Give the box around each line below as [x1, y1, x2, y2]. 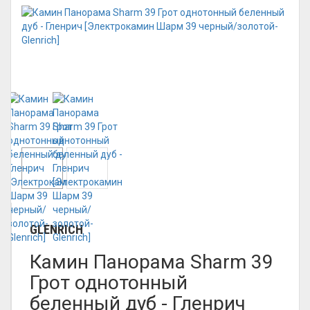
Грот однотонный [30, 271, 188, 294]
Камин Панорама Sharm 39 [30, 250, 273, 273]
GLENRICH [30, 222, 83, 237]
